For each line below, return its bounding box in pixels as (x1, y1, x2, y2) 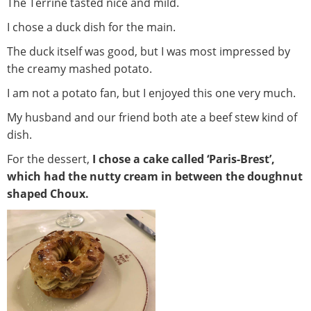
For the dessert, (7, 151, 92, 167)
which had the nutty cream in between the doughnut (7, 169, 303, 185)
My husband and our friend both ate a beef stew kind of (7, 110, 297, 126)
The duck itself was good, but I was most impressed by (7, 44, 290, 60)
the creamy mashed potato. (7, 61, 152, 77)
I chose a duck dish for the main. (7, 19, 176, 35)
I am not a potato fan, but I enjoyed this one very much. (7, 85, 296, 101)
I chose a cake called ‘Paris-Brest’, (92, 151, 275, 167)
